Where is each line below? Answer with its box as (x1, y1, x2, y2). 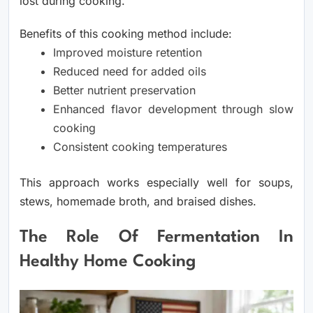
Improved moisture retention (53, 45, 202, 59)
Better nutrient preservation (53, 82, 196, 97)
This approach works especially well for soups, (20, 175, 293, 189)
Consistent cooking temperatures (53, 139, 227, 154)
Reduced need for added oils (53, 64, 206, 78)
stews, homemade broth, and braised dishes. (20, 194, 256, 208)
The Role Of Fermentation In (20, 229, 293, 247)
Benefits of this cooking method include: (20, 26, 232, 41)
